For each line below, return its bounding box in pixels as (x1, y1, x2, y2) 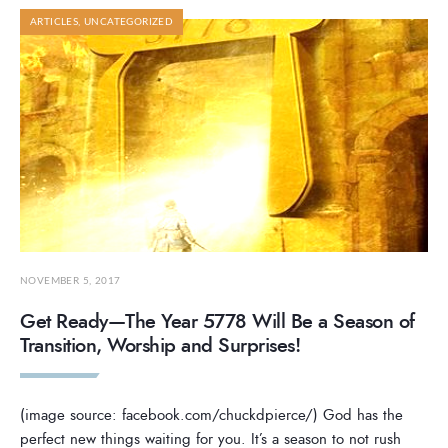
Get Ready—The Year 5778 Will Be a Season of (20, 307, 415, 337)
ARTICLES (30, 16, 79, 27)
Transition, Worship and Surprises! (20, 331, 300, 361)
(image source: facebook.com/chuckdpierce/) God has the (20, 404, 403, 427)
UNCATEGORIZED (84, 16, 174, 27)
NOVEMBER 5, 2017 (20, 276, 121, 287)
